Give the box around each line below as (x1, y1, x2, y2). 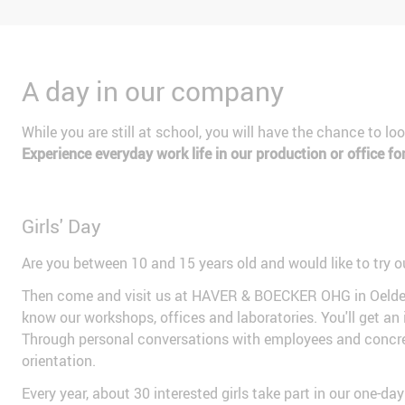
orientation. (22, 351, 96, 372)
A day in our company (22, 72, 284, 110)
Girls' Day (22, 213, 101, 240)
